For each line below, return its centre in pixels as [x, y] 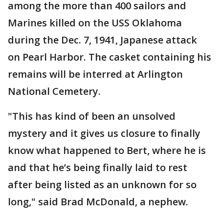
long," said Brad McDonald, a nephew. [98, 202]
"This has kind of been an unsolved [92, 116]
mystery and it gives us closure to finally [104, 133]
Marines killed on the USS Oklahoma [95, 23]
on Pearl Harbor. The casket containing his [109, 57]
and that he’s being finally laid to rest [98, 167]
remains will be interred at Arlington [95, 74]
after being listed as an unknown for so [102, 185]
